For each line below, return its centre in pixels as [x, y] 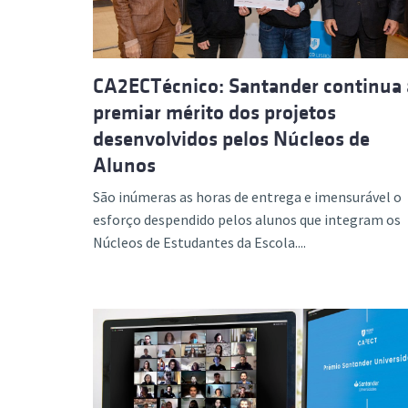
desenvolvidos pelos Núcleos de [231, 138]
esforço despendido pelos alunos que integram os [247, 219]
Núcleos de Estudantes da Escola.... [199, 242]
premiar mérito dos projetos [214, 112]
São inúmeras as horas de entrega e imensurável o [247, 196]
